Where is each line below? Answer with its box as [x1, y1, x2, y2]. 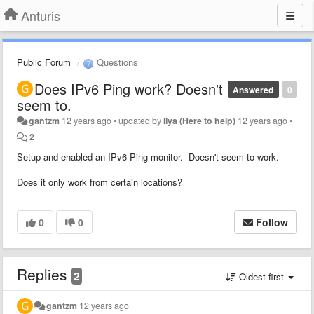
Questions [94, 55, 138, 69]
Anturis [21, 6, 60, 25]
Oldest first [236, 269, 287, 283]
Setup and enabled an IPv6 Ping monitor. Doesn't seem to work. [17, 149, 279, 163]
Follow [256, 214, 288, 229]
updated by [118, 114, 164, 127]
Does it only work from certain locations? [17, 175, 182, 189]
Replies [17, 263, 71, 285]
